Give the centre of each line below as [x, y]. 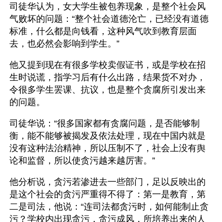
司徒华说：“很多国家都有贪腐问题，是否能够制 [105, 123]
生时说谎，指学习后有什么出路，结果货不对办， [108, 77]
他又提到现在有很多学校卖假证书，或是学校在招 [108, 65]
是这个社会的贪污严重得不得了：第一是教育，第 [108, 194]
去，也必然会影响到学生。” [64, 44]
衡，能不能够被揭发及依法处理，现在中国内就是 [108, 136]
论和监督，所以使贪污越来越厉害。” [82, 161]
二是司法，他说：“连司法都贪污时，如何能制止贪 [109, 207]
